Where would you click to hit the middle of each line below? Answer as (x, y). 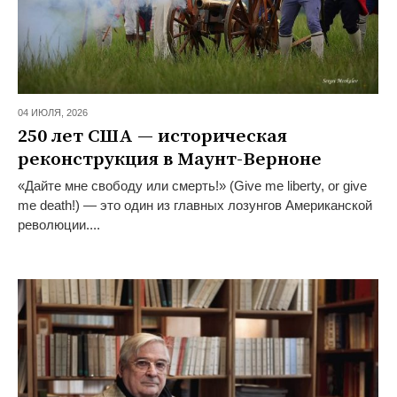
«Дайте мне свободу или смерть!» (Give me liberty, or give (192, 186)
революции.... (58, 225)
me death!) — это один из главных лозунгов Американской (195, 206)
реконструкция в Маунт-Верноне (169, 160)
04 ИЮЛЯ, (42, 113)
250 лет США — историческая (152, 137)
